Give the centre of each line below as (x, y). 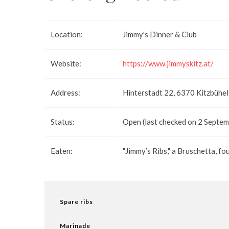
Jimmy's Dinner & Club (160, 34)
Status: (63, 121)
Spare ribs (76, 202)
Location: (67, 34)
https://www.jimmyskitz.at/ (168, 63)
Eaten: (62, 151)
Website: (66, 63)
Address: (65, 92)
